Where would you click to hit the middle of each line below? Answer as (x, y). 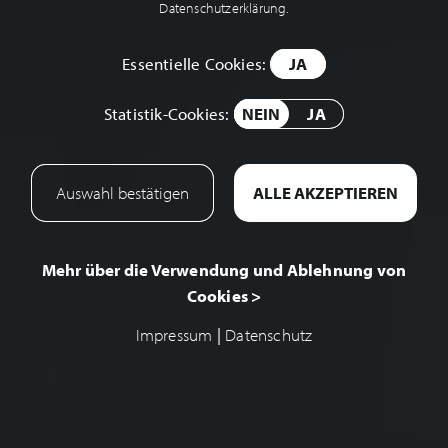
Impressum (174, 335)
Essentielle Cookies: (196, 64)
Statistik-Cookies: (168, 114)
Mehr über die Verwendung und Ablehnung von (224, 270)
